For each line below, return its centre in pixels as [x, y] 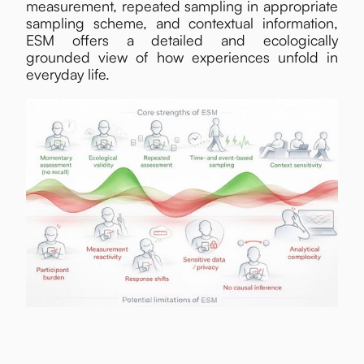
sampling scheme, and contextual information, [182, 23]
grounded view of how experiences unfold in [182, 57]
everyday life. [68, 74]
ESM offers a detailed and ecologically [182, 40]
